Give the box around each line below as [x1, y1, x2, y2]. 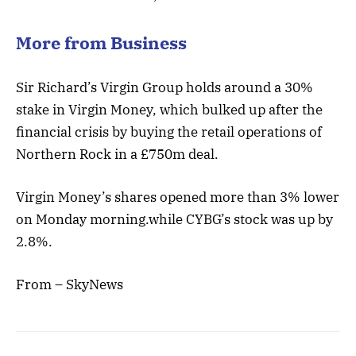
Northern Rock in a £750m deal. [16, 145, 219, 163]
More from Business [16, 31, 187, 54]
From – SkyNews [16, 276, 123, 294]
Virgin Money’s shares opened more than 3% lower [16, 188, 339, 206]
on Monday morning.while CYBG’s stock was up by [16, 210, 333, 228]
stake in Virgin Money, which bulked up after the [16, 100, 323, 118]
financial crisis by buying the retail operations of [16, 122, 322, 141]
